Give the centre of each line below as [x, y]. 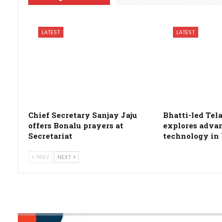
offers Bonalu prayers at [76, 125]
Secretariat [50, 136]
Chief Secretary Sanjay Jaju [83, 115]
